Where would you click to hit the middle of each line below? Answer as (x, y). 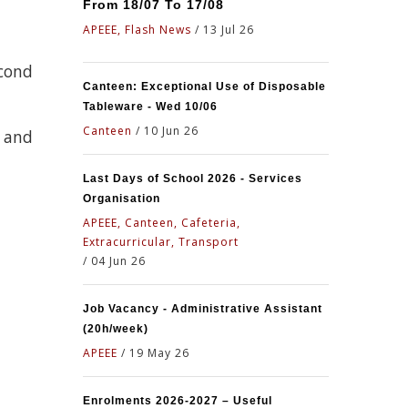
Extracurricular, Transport (161, 242)
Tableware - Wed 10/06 (150, 107)
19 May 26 (159, 353)
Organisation (122, 199)
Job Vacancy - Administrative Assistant (203, 309)
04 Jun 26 (118, 261)
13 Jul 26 (229, 30)
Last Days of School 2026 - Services (193, 178)
